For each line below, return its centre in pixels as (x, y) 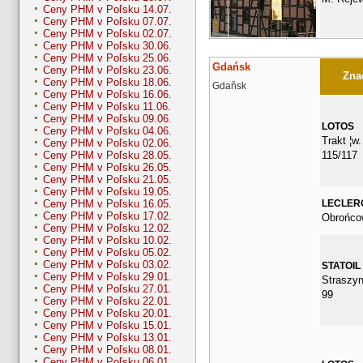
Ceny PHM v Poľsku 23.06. (107, 70)
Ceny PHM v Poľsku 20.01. (107, 314)
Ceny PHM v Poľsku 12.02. (107, 228)
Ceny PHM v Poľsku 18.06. (107, 83)
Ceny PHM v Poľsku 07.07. (107, 22)
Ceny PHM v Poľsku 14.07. (107, 10)
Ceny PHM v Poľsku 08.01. (107, 350)
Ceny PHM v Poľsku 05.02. (107, 253)
